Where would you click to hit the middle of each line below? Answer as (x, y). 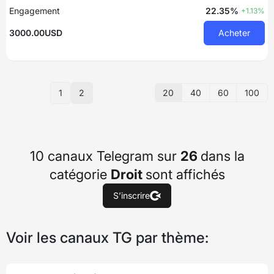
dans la (222, 156)
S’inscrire (131, 196)
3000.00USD (36, 32)
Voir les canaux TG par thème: (107, 237)
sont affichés (185, 174)
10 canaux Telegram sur (105, 156)
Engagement (35, 10)
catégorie (80, 174)
